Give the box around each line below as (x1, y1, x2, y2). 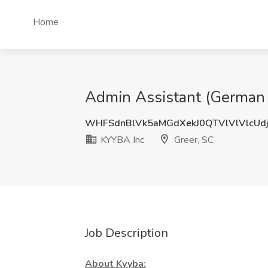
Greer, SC (172, 133, 214, 147)
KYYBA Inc (98, 133, 144, 147)
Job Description (85, 225, 168, 241)
